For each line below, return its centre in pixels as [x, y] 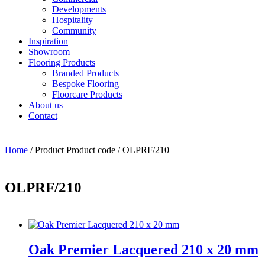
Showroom [49, 52]
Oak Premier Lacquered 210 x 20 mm [143, 249]
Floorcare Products [87, 94]
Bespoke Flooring [85, 84]
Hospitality [72, 20]
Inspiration [48, 41]
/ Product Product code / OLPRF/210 [98, 150]
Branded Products [85, 73]
